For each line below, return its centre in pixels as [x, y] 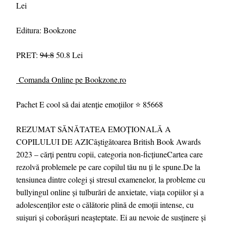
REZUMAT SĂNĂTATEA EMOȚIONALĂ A [94, 129]
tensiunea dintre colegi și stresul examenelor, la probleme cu [111, 179]
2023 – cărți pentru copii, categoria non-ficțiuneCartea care [109, 154]
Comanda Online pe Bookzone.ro [72, 79]
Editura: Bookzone [46, 30]
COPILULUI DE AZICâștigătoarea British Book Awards [108, 142]
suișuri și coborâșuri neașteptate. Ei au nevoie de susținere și [111, 217]
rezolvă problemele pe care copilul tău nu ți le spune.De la [108, 167]
